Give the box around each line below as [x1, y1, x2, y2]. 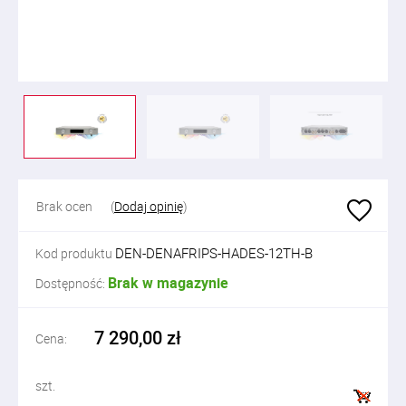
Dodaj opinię [114, 198, 183, 215]
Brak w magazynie [108, 273, 228, 293]
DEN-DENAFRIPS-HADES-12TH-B [115, 244, 313, 262]
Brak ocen [36, 198, 92, 215]
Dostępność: [35, 275, 108, 292]
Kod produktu [35, 245, 115, 262]
